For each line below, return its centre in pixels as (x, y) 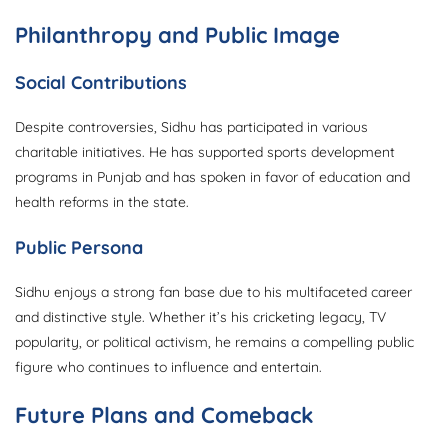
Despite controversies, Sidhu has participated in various (191, 127)
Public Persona (79, 248)
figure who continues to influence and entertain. (168, 367)
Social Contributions (101, 83)
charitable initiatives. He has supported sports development (205, 152)
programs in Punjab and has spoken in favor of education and (212, 177)
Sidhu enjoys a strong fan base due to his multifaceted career (213, 292)
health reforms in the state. (102, 202)
